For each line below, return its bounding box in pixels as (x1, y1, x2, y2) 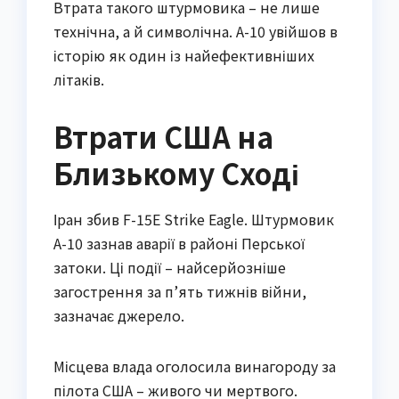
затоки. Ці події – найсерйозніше (53, 256, 286, 279)
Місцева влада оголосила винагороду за (53, 355, 336, 378)
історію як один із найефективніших (53, 45, 314, 67)
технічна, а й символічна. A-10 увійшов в (53, 20, 338, 43)
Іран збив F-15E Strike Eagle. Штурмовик (53, 208, 334, 231)
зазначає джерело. (53, 305, 184, 327)
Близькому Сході (53, 152, 299, 194)
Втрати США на (53, 116, 273, 158)
